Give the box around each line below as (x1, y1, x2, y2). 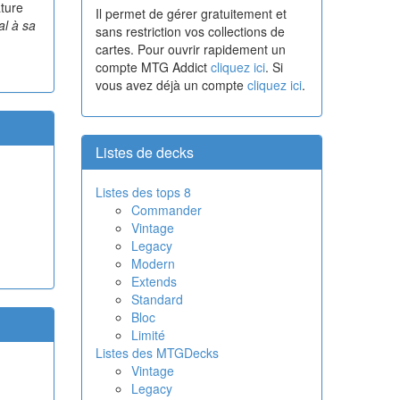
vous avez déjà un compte (96, 76, 247, 94)
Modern (131, 254, 175, 272)
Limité (131, 326, 165, 344)
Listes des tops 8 (96, 183, 191, 201)
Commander (131, 201, 202, 219)
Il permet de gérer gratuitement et (96, 4, 287, 22)
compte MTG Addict (96, 58, 211, 76)
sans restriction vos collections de (96, 22, 285, 40)
